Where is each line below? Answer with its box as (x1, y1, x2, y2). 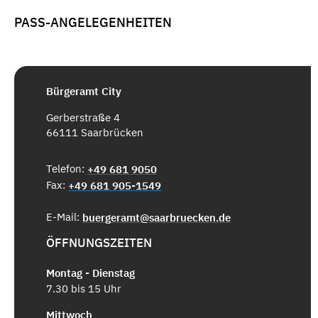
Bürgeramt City (46, 84, 121, 99)
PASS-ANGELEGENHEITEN (14, 13, 172, 31)
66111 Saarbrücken (46, 126, 143, 140)
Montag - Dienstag (46, 265, 135, 280)
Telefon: (46, 162, 87, 176)
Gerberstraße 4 (46, 111, 120, 125)
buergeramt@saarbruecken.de (82, 211, 231, 225)
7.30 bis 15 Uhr (46, 281, 121, 295)
